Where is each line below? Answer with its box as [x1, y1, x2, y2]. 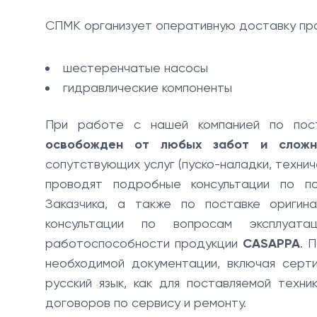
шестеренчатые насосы [63, 60, 208, 75]
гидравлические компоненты [63, 80, 232, 95]
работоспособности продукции [45, 236, 243, 250]
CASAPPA [242, 236, 300, 251]
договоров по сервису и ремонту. [45, 295, 246, 310]
